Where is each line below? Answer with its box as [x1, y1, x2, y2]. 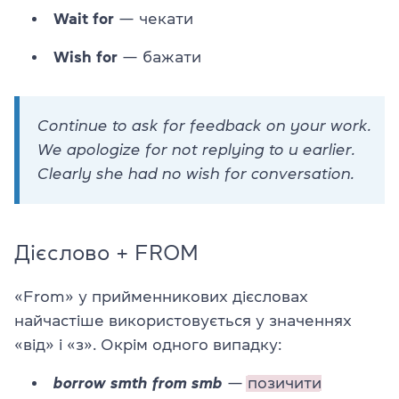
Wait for [53, 11, 114, 28]
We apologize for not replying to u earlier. [37, 142, 355, 159]
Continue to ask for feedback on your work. [37, 118, 371, 134]
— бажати [118, 49, 201, 66]
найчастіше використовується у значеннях [14, 313, 352, 330]
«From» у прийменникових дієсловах [14, 289, 308, 305]
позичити [248, 375, 322, 392]
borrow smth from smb [53, 375, 223, 392]
